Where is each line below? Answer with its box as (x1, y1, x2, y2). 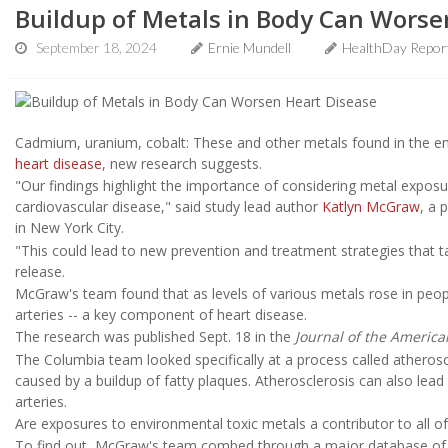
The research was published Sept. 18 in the (15, 327, 295, 347)
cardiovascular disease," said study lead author (15, 197, 322, 217)
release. (15, 261, 65, 281)
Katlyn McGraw (322, 197, 420, 217)
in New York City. (15, 218, 124, 238)
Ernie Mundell (208, 39, 291, 56)
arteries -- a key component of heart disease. (15, 304, 307, 324)
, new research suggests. (102, 153, 262, 173)
